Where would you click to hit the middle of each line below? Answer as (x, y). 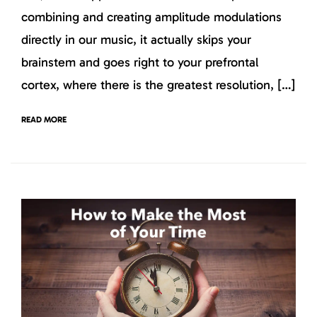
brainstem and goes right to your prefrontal (140, 63)
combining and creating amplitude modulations (151, 17)
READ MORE (44, 119)
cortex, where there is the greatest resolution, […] (158, 85)
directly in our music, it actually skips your (136, 40)
